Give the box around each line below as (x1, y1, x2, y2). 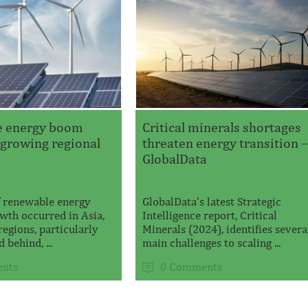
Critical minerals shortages (142, 118, 302, 135)
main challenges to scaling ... (142, 235, 281, 250)
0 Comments (160, 259, 223, 274)
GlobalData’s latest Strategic (142, 194, 282, 208)
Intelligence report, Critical (142, 208, 278, 222)
